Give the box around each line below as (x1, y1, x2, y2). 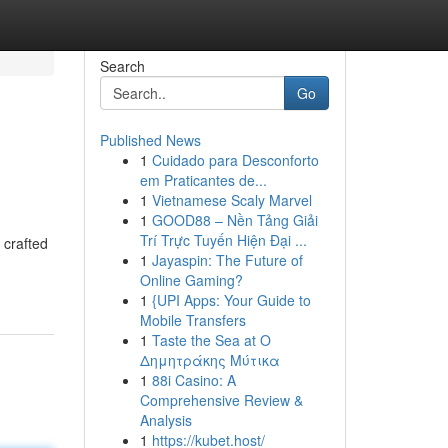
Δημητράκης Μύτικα (139, 350, 280, 370)
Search (99, 56, 145, 76)
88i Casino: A (151, 370, 236, 390)
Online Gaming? (139, 270, 243, 290)
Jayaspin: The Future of (151, 250, 303, 270)
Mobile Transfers (139, 310, 246, 330)
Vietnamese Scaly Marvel (151, 190, 312, 210)
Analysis (139, 410, 192, 430)
